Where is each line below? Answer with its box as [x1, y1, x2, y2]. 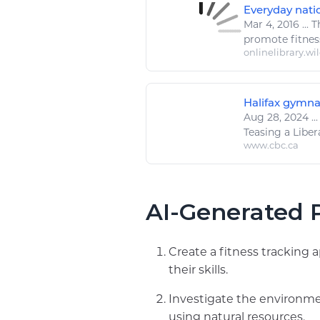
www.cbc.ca [244, 139, 299, 151]
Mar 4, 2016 [244, 18, 302, 31]
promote [244, 33, 291, 46]
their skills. [169, 263, 228, 277]
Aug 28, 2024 [244, 111, 311, 124]
